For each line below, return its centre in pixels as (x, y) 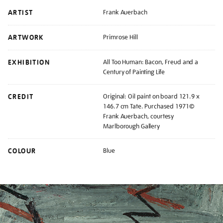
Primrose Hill (120, 37)
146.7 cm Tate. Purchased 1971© (149, 106)
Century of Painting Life (134, 72)
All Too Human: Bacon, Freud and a (151, 62)
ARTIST (21, 12)
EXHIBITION (29, 62)
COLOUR (22, 151)
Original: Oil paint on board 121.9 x (151, 96)
